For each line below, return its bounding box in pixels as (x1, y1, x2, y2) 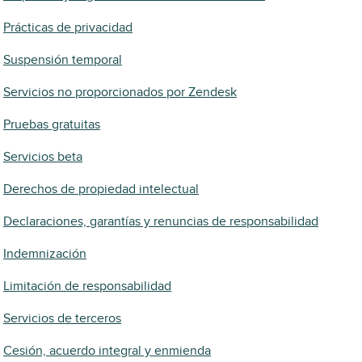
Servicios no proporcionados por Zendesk (3, 84, 237, 100)
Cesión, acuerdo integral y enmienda (3, 343, 211, 359)
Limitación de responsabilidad (3, 278, 171, 294)
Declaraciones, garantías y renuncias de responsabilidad (3, 213, 318, 229)
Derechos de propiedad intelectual (3, 181, 199, 197)
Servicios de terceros (3, 310, 121, 326)
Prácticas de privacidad (3, 19, 133, 36)
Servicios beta (3, 149, 82, 165)
